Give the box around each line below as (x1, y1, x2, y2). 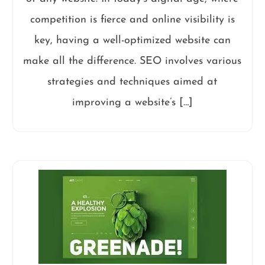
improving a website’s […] (72, 97, 193, 108)
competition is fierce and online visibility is (30, 14, 235, 25)
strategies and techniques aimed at (47, 76, 218, 88)
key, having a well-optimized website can (34, 35, 231, 46)
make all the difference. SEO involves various (23, 56, 242, 67)
